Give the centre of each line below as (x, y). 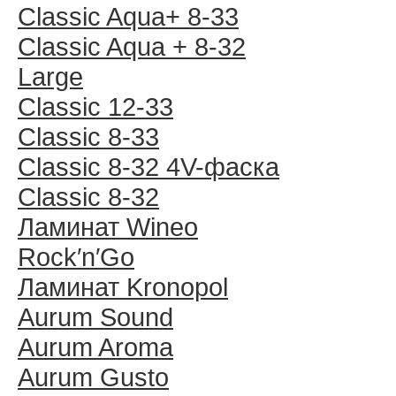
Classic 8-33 (88, 137)
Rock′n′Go (76, 257)
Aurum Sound (95, 317)
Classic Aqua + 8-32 (132, 46)
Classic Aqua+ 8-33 (128, 16)
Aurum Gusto (93, 377)
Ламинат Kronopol (123, 287)
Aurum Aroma (95, 347)
